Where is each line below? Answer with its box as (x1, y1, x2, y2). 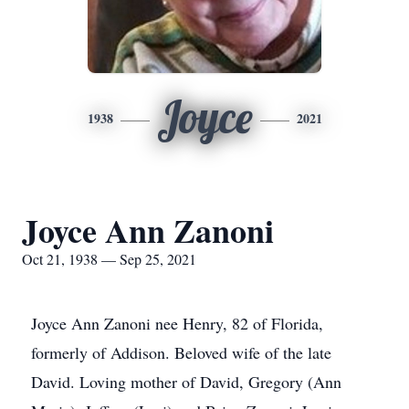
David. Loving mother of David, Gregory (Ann (31, 371, 341, 393)
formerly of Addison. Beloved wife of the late (31, 341, 331, 363)
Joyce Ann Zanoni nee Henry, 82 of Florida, (31, 312, 323, 334)
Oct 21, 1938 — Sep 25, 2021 (22, 249, 196, 268)
